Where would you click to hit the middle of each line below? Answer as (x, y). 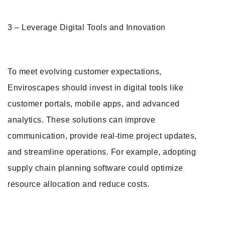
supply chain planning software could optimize (95, 168)
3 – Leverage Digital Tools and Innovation (87, 27)
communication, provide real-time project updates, (102, 136)
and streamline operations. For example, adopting (102, 152)
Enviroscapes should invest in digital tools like (95, 88)
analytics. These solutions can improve (81, 120)
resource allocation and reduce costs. (79, 184)
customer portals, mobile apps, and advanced (94, 104)
